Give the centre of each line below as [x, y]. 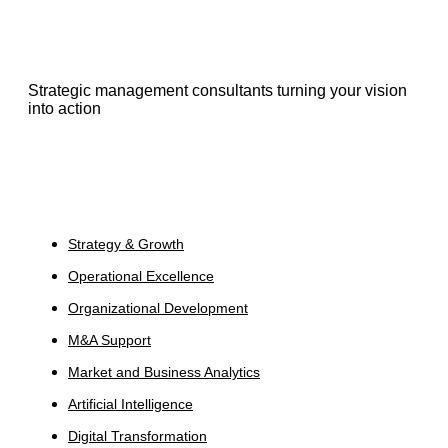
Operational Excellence [141, 276]
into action [64, 108]
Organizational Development [158, 308]
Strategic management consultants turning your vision [217, 90]
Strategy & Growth [126, 244]
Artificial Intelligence [130, 404]
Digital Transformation [137, 436]
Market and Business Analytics [164, 372]
